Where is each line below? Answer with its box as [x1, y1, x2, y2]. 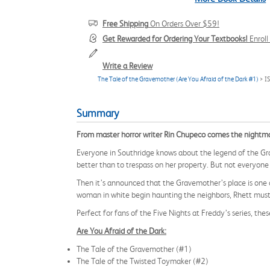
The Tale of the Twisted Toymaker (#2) [77, 256, 209, 266]
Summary [77, 107, 119, 119]
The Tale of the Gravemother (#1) [77, 244, 192, 254]
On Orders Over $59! [148, 19, 219, 28]
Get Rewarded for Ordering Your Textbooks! [102, 34, 248, 43]
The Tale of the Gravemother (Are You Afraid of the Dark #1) [98, 75, 259, 83]
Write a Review [102, 61, 152, 71]
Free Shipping [102, 19, 148, 28]
